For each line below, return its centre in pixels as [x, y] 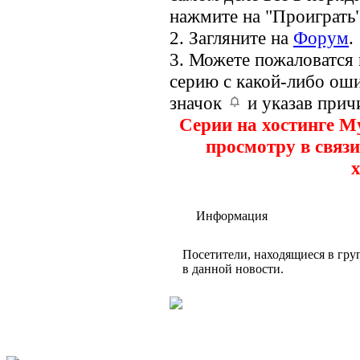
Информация [232, 216]
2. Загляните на [231, 38]
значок [198, 103]
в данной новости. [233, 269]
